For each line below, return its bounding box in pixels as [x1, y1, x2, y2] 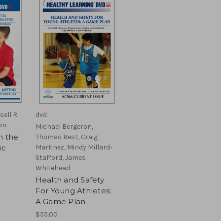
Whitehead [35, 163, 70, 172]
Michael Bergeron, [35, 122, 93, 131]
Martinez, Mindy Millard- [35, 143, 112, 151]
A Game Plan [35, 196, 86, 206]
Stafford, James [35, 153, 86, 162]
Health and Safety [35, 175, 104, 184]
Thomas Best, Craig [35, 132, 98, 141]
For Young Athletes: [35, 185, 111, 195]
